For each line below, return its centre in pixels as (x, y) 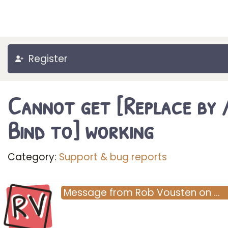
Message (85, 193)
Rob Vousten (166, 193)
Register (48, 59)
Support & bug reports (113, 157)
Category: (33, 157)
